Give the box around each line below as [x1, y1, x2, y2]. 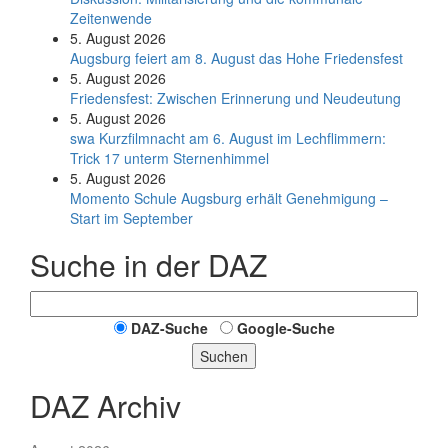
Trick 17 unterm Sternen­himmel [70, 148, 269, 168]
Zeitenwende [70, 8, 152, 28]
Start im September [70, 208, 193, 228]
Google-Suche [236, 318, 335, 338]
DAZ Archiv [30, 384, 181, 427]
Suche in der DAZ [30, 243, 267, 286]
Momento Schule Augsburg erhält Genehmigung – [70, 188, 388, 208]
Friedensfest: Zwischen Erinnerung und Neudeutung [70, 88, 401, 108]
